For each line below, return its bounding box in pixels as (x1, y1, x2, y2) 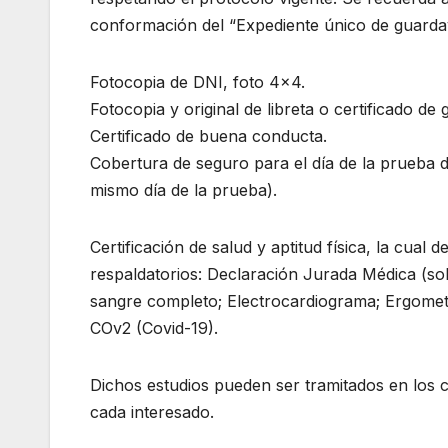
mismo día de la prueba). (90, 179, 277, 200)
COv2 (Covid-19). (90, 317, 218, 338)
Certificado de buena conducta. (90, 125, 327, 146)
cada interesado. (90, 401, 214, 422)
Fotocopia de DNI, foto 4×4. (90, 71, 305, 92)
